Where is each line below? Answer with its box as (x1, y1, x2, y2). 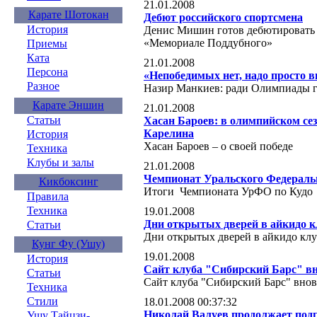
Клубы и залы (27, 156, 94, 168)
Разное (27, 80, 59, 92)
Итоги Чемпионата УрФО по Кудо (144, 185, 313, 197)
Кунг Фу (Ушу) (32, 238, 105, 250)
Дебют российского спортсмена (144, 11, 303, 23)
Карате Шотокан (28, 8, 109, 21)
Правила (27, 190, 69, 202)
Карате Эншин (33, 99, 104, 111)
